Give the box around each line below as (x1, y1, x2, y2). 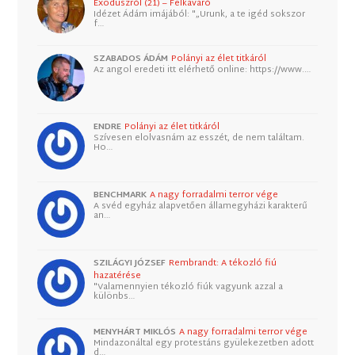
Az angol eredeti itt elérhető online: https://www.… (94, 61, 311, 78)
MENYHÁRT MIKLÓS (94, 323, 177, 340)
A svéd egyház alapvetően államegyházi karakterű (94, 198, 308, 215)
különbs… (94, 288, 136, 305)
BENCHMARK (94, 187, 147, 204)
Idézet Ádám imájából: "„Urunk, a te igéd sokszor (94, 6, 306, 22)
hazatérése (94, 268, 142, 284)
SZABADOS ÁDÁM (94, 50, 169, 67)
